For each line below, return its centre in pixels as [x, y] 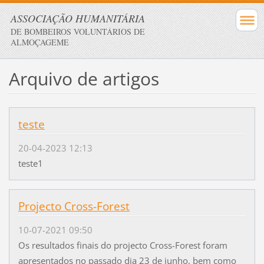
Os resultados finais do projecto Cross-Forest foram [123, 245]
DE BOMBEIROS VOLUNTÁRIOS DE [78, 32]
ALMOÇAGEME [40, 42]
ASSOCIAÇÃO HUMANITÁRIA [78, 18]
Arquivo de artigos [84, 78]
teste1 [30, 164]
